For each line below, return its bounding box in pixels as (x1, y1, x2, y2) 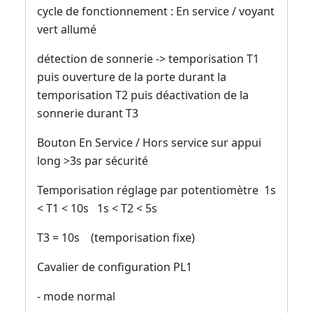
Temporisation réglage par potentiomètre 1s (37, 182, 276, 198)
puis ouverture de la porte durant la (37, 69, 226, 85)
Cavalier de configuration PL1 (37, 259, 192, 275)
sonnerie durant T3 (37, 105, 138, 122)
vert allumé (37, 22, 96, 38)
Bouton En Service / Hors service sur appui (37, 135, 261, 151)
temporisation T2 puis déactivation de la (37, 87, 249, 103)
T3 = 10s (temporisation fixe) (37, 230, 195, 246)
